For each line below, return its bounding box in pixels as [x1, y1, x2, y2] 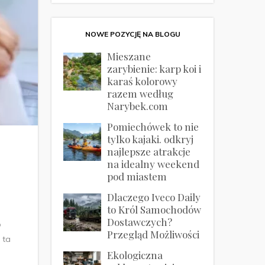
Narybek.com [107, 99, 169, 112]
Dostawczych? [107, 215, 173, 228]
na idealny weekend [107, 157, 200, 170]
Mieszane [107, 50, 151, 63]
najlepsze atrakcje [107, 145, 191, 158]
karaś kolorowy [107, 75, 178, 88]
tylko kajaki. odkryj [107, 132, 194, 146]
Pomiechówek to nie [107, 120, 199, 133]
